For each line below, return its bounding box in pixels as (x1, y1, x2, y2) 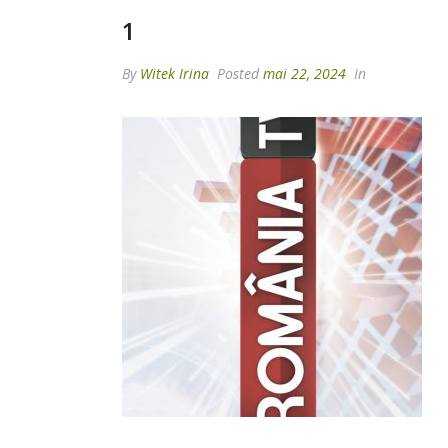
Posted (213, 63, 263, 83)
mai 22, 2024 (263, 63, 346, 83)
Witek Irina (140, 63, 209, 83)
